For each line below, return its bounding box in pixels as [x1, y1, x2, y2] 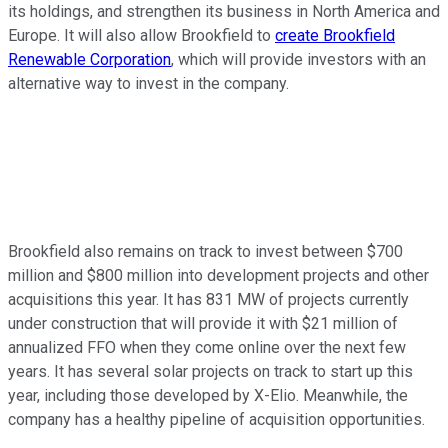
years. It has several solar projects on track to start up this [8, 362, 413, 382]
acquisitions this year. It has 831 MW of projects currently [8, 290, 409, 310]
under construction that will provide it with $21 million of [8, 314, 398, 334]
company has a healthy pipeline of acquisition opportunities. [8, 410, 425, 430]
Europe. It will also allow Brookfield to [8, 26, 275, 46]
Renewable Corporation [8, 50, 171, 70]
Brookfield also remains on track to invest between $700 [8, 242, 403, 262]
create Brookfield [275, 26, 395, 46]
